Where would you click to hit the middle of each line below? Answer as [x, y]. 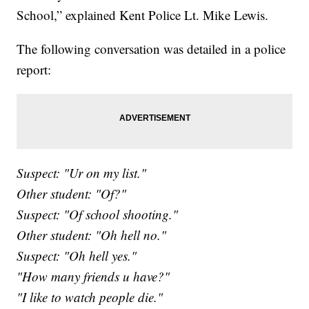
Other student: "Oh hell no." [92, 235]
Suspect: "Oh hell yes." [77, 255]
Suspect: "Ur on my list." [82, 172]
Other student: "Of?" [72, 193]
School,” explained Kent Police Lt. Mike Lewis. [143, 14]
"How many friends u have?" [93, 276]
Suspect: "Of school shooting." [98, 214]
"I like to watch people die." [90, 297]
